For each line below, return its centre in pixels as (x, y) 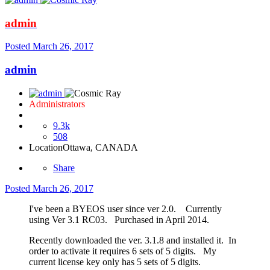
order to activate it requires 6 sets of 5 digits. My (123, 251)
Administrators (57, 104)
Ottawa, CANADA (100, 147)
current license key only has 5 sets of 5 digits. (115, 262)
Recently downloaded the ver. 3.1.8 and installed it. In (133, 240)
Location (46, 147)
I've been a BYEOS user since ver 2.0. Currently (125, 209)
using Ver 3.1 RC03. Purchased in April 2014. (119, 219)
